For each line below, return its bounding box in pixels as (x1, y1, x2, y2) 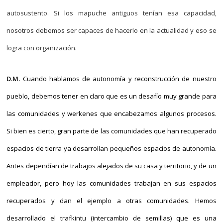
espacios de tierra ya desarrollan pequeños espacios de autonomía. (6, 144, 217, 153)
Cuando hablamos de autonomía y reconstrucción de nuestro (20, 74, 217, 83)
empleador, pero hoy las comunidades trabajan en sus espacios (6, 179, 217, 188)
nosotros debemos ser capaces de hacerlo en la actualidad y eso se (6, 26, 217, 35)
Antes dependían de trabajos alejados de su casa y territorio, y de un (6, 161, 217, 170)
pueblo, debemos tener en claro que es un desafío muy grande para (6, 92, 217, 101)
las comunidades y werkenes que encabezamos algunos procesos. (6, 109, 217, 118)
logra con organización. (6, 43, 77, 52)
